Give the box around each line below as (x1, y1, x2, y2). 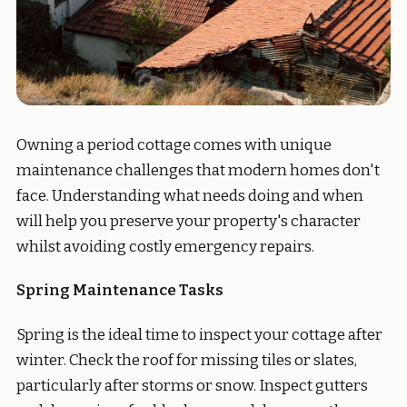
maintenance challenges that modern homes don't (16, 160, 380, 180)
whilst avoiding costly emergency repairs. (16, 236, 314, 256)
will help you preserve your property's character (16, 211, 361, 231)
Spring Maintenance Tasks (16, 281, 223, 301)
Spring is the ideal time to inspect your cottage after (16, 324, 382, 344)
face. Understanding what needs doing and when (16, 185, 363, 205)
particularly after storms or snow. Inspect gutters (16, 375, 368, 395)
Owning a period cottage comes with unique (16, 134, 332, 154)
